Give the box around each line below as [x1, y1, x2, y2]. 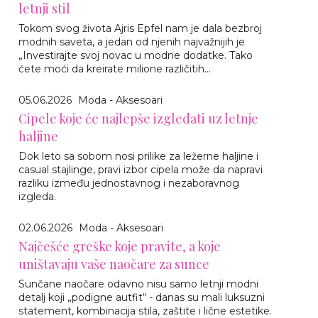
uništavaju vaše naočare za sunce [18, 255, 209, 273]
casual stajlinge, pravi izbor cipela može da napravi [18, 163, 263, 176]
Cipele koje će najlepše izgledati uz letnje [18, 109, 258, 127]
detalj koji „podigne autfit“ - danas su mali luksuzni [18, 290, 265, 304]
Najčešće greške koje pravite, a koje [18, 237, 221, 255]
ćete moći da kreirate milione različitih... [18, 62, 211, 75]
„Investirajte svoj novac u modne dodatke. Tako [18, 48, 253, 62]
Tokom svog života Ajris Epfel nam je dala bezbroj [18, 21, 262, 35]
